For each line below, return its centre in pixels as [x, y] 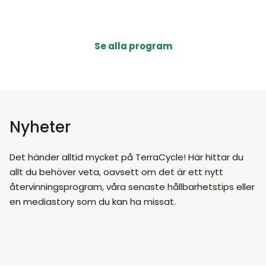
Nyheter [40, 127]
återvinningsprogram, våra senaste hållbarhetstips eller [132, 187]
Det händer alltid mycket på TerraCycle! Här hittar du [126, 157]
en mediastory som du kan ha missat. [93, 202]
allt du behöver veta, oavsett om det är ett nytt [116, 172]
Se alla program [133, 46]
